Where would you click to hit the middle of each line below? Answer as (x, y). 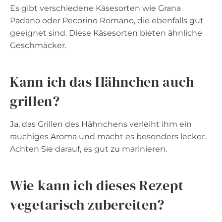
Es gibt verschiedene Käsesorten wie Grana (95, 8)
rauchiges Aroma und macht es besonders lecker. (108, 136)
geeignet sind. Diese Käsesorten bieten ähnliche (106, 33)
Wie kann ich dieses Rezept (97, 185)
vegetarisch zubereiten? (87, 204)
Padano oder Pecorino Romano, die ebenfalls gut (107, 20)
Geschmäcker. (38, 45)
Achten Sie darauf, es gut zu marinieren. (88, 149)
